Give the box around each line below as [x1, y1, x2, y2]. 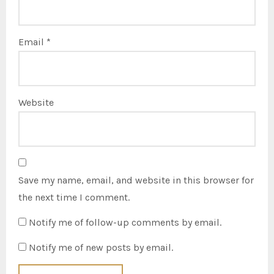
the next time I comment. [18, 191, 130, 203]
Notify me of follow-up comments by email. [29, 216, 222, 228]
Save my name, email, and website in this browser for [18, 174, 254, 186]
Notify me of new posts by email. [29, 241, 174, 253]
